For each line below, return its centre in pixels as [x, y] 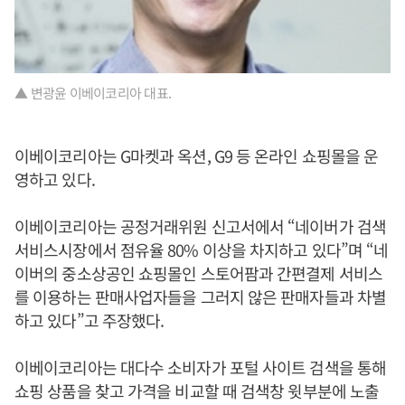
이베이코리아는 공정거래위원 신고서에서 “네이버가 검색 [200, 226]
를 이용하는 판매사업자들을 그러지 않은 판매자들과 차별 [201, 297]
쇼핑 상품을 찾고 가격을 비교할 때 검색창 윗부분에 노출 [197, 391]
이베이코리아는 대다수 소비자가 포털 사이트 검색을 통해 [201, 367]
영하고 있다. [55, 179]
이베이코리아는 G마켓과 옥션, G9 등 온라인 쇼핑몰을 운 [197, 156]
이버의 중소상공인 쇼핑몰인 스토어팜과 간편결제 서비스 [198, 273]
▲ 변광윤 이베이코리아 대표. [93, 93]
